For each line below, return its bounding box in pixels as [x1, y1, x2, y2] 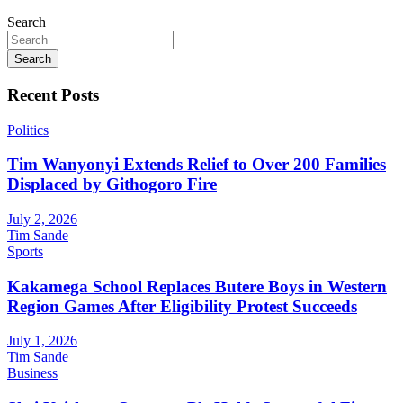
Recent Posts [7, 85, 99, 104]
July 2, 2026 [7, 211, 77, 227]
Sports [7, 244, 43, 259]
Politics [7, 121, 49, 138]
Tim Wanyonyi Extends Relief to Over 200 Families [7, 155, 386, 175]
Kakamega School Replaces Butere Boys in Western [7, 276, 387, 296]
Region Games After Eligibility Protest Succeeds [7, 296, 357, 316]
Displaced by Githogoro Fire [7, 175, 217, 194]
